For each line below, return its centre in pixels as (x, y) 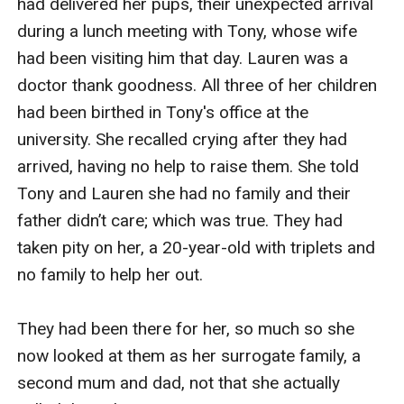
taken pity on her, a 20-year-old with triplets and (197, 247)
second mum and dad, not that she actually (179, 382)
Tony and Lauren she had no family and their (184, 193)
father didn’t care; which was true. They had (180, 220)
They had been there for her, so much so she (186, 328)
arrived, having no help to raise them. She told (188, 166)
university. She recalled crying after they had (183, 139)
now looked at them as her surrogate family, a (189, 355)
